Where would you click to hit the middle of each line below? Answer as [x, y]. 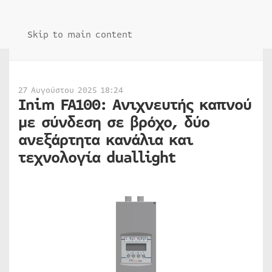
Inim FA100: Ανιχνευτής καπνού [135, 105]
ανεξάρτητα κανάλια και [106, 140]
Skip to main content [80, 35]
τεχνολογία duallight [97, 158]
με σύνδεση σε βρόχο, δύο [114, 123]
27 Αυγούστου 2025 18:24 [71, 90]
